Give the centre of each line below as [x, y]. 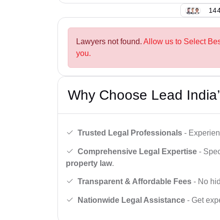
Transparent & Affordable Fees [135, 182]
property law [89, 163]
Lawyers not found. [110, 42]
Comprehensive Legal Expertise [137, 151]
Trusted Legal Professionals [130, 133]
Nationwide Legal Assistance [131, 200]
